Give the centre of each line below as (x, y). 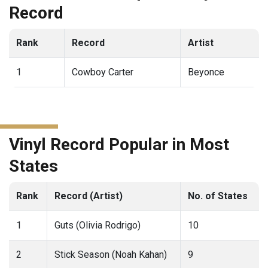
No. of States (218, 196)
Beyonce (206, 72)
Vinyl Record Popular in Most (119, 145)
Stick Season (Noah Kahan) (111, 255)
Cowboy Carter (103, 72)
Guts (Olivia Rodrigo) (98, 226)
